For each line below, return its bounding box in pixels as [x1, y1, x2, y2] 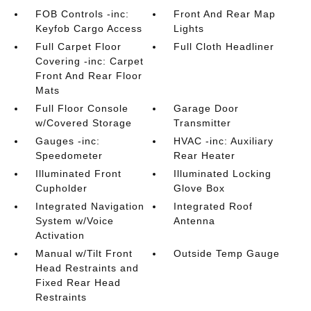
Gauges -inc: [35, 135, 100, 146]
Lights [174, 23, 205, 34]
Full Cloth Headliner [174, 41, 275, 52]
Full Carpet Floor [35, 41, 121, 52]
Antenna [174, 215, 216, 226]
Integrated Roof [174, 201, 253, 212]
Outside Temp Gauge [174, 248, 280, 259]
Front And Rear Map [174, 8, 276, 19]
